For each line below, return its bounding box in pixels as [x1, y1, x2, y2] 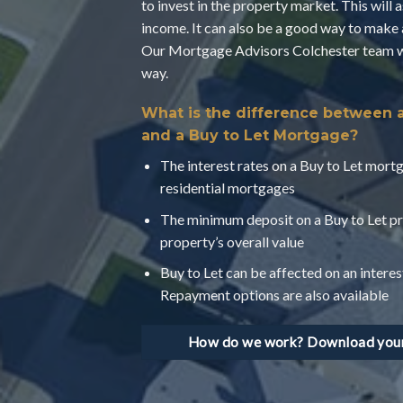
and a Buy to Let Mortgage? [141, 127, 358, 145]
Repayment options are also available [159, 286, 389, 304]
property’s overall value [159, 232, 304, 250]
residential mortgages [159, 179, 295, 197]
